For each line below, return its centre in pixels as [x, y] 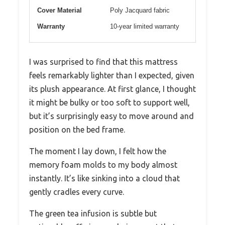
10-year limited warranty [145, 26]
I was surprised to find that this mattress [103, 62]
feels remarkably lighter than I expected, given [112, 75]
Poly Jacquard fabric [140, 10]
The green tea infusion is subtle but [93, 213]
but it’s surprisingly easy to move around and [111, 116]
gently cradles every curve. [77, 192]
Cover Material [60, 10]
